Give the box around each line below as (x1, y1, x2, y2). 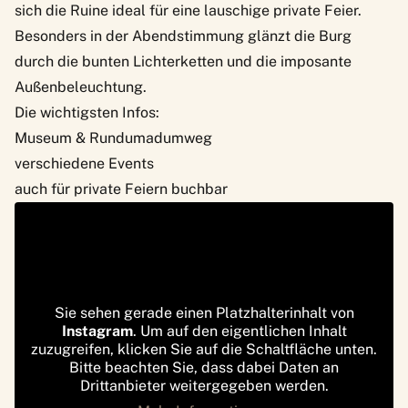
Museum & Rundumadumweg (15, 128, 212, 147)
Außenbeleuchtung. (15, 77, 147, 96)
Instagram (61, 321, 133, 340)
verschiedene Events (15, 154, 154, 172)
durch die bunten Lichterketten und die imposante (15, 52, 352, 70)
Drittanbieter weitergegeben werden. (79, 376, 329, 394)
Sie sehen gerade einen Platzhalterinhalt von (54, 303, 354, 321)
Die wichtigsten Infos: (15, 103, 159, 121)
